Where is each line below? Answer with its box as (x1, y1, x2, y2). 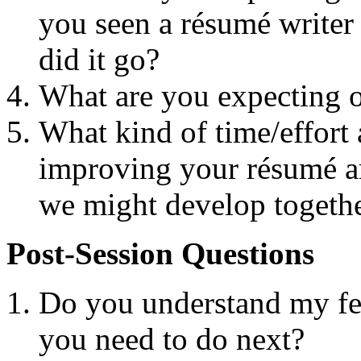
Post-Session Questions (6, 235, 314, 271)
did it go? (39, 41, 160, 77)
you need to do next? (39, 321, 305, 356)
